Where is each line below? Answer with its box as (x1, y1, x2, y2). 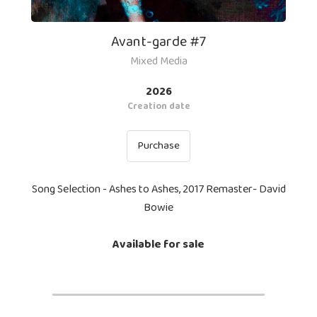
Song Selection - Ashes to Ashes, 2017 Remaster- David (31, 180, 286, 199)
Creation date (127, 99, 190, 115)
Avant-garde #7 (111, 30, 206, 54)
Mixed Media (129, 52, 188, 71)
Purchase (137, 137, 180, 155)
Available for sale (113, 236, 204, 254)
